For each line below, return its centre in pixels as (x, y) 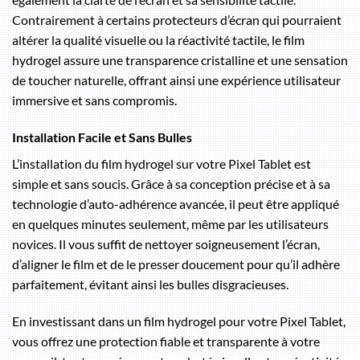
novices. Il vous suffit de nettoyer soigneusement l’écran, (166, 244)
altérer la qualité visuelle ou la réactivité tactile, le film (158, 40)
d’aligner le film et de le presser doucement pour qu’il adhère (176, 264)
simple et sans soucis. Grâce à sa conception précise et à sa (171, 184)
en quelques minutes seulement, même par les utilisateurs (170, 224)
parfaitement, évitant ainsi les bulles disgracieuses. (150, 284)
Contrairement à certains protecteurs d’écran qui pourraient (177, 20)
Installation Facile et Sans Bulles (102, 137)
